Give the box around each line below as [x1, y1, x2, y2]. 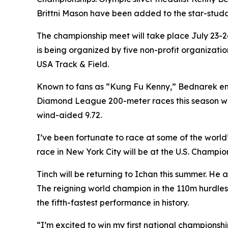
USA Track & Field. [37, 59, 109, 70]
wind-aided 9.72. [37, 110, 102, 121]
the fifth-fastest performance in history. [37, 197, 189, 208]
